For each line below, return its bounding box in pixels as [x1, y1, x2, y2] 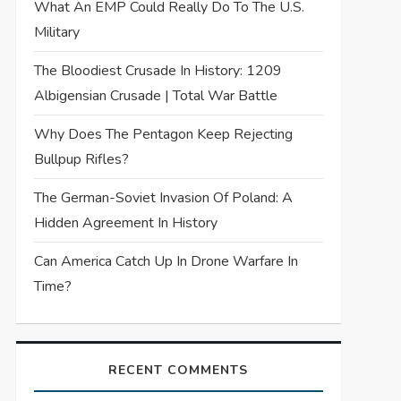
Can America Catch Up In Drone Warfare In [33, 251, 298, 271]
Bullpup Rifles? [33, 149, 129, 169]
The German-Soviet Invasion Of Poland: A [33, 187, 293, 208]
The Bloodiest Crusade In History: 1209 [33, 60, 282, 81]
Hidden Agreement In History [33, 212, 218, 233]
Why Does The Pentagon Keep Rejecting [33, 124, 293, 144]
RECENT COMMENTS [108, 361, 249, 379]
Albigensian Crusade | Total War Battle [33, 85, 277, 106]
